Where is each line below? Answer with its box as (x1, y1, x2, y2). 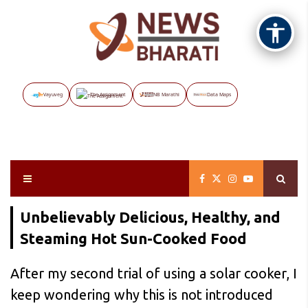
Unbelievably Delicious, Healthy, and (20, 208, 280, 225)
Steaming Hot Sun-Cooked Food (20, 230, 247, 247)
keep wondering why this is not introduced (10, 287, 273, 302)
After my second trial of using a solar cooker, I (10, 265, 297, 281)
